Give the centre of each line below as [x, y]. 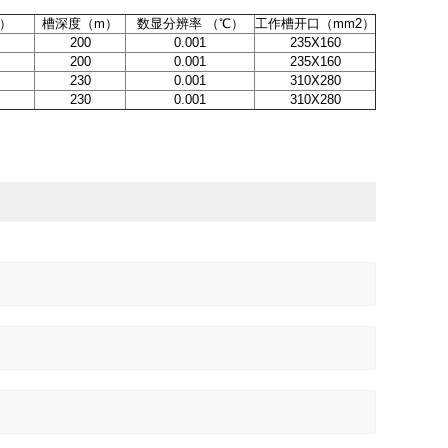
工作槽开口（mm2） [315, 23]
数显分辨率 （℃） [190, 23]
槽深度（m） [80, 23]
